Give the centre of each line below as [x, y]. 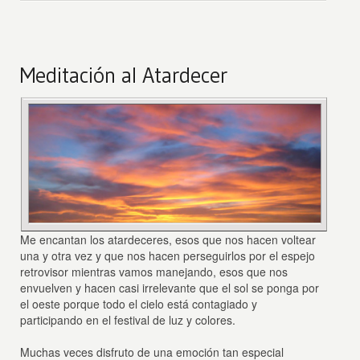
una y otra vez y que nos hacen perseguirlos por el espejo [168, 255]
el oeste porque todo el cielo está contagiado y [139, 303]
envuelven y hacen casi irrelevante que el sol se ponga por [170, 287]
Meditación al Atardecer [124, 75]
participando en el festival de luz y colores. [128, 319]
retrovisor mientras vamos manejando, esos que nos [154, 271]
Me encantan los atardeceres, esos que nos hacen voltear [168, 239]
